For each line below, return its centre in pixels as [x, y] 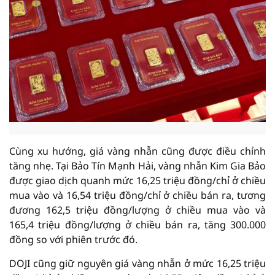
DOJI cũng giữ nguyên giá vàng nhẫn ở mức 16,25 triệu [137, 263]
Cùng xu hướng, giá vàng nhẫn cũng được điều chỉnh [137, 151]
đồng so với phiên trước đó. [73, 239]
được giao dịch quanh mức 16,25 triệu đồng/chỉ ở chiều [137, 180]
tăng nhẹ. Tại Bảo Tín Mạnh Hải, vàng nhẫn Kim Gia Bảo [137, 166]
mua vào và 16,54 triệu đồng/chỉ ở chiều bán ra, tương [137, 195]
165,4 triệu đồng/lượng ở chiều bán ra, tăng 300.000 [137, 225]
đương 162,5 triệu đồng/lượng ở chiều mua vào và [137, 210]
